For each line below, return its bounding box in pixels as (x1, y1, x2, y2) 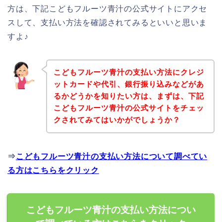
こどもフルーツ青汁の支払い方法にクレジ (53, 68, 204, 77)
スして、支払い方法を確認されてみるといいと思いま (7, 18, 208, 27)
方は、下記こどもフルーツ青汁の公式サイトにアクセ (7, 4, 208, 13)
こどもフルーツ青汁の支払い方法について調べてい (15, 152, 208, 161)
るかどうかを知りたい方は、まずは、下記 (53, 92, 204, 101)
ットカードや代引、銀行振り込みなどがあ (53, 80, 204, 89)
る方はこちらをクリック (7, 166, 99, 175)
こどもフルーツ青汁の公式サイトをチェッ (53, 104, 204, 112)
